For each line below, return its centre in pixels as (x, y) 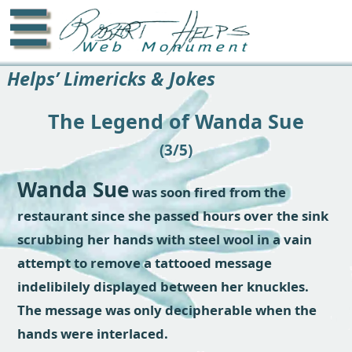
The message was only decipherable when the (167, 310)
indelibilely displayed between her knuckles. (163, 286)
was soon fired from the (208, 192)
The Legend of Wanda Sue (176, 121)
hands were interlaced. (93, 333)
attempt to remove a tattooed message (145, 262)
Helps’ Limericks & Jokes (111, 79)
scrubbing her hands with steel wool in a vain (165, 239)
